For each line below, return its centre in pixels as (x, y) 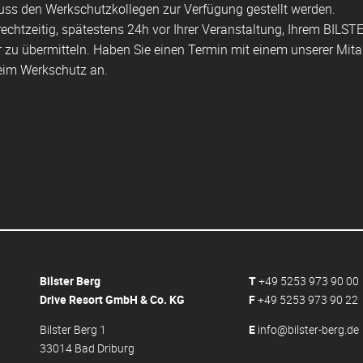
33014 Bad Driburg (87, 348)
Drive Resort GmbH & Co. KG (112, 300)
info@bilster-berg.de (309, 330)
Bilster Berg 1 (73, 330)
